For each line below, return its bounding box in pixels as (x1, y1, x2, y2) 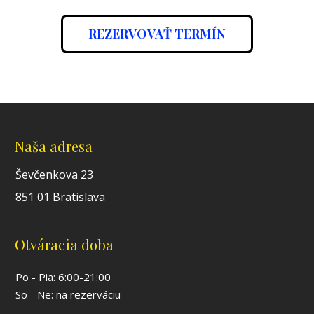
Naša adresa (15, 137, 93, 156)
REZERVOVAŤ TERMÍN (88, 25, 226, 43)
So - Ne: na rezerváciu (15, 287, 121, 301)
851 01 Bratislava (15, 189, 106, 205)
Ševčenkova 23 (15, 167, 94, 183)
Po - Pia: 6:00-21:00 (15, 269, 111, 284)
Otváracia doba (15, 234, 114, 254)
